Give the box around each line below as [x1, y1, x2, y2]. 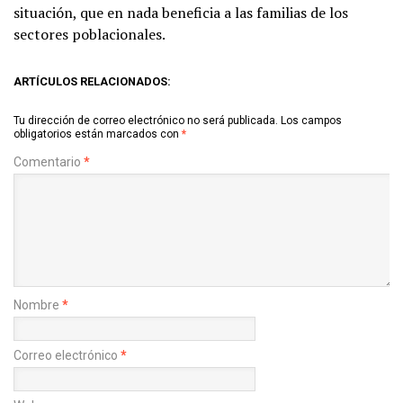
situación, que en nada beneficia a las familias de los [13, 3, 348, 23]
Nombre [13, 298, 62, 313]
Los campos [281, 114, 342, 128]
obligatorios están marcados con [13, 128, 182, 141]
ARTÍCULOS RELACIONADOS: [13, 75, 171, 89]
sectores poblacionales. [13, 24, 166, 45]
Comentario [13, 155, 84, 170]
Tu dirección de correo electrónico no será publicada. [13, 114, 278, 128]
